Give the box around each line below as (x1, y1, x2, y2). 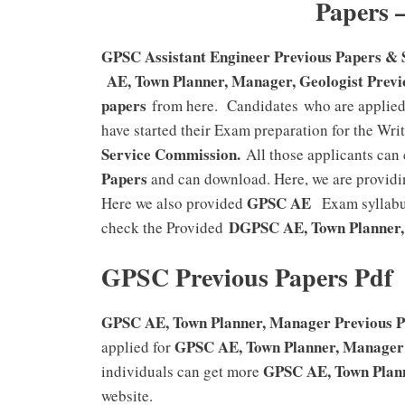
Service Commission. (101, 142, 240, 165)
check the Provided (101, 216, 223, 238)
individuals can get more (101, 361, 263, 382)
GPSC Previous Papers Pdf (101, 259, 400, 297)
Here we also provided (101, 192, 247, 213)
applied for (101, 336, 174, 358)
